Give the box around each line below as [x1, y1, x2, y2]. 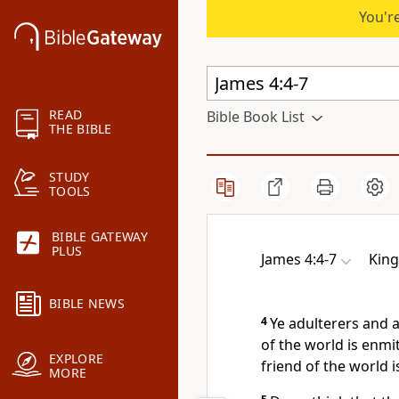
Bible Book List [207, 107, 305, 126]
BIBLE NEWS [49, 295, 125, 313]
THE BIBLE [49, 120, 112, 138]
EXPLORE [49, 350, 104, 368]
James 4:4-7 [261, 249, 337, 269]
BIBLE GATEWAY [52, 228, 148, 246]
